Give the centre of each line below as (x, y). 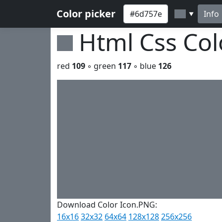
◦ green (102, 66)
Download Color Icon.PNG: (107, 205)
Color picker (86, 14)
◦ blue (145, 66)
